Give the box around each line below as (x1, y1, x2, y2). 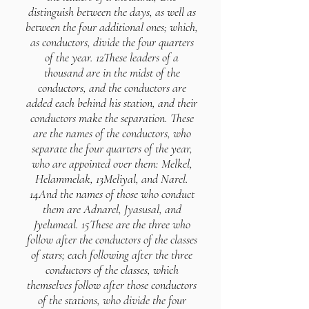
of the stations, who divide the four (37, 292, 186, 308)
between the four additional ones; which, (26, 19, 198, 34)
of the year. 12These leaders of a (45, 50, 179, 65)
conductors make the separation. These (30, 110, 194, 126)
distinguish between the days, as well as (28, 4, 196, 19)
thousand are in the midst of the (43, 65, 180, 80)
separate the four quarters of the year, (31, 141, 192, 156)
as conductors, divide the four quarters (30, 34, 194, 50)
